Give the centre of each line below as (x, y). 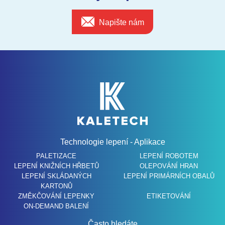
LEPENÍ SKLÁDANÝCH (56, 176)
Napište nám (122, 23)
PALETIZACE (56, 156)
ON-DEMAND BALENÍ (56, 206)
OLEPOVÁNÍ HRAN (169, 166)
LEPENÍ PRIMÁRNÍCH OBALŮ (169, 176)
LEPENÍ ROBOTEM (169, 156)
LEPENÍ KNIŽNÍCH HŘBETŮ (56, 166)
